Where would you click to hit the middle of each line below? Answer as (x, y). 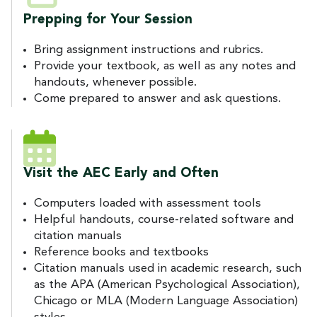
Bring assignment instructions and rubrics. (149, 50)
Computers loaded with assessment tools (148, 203)
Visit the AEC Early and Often (121, 173)
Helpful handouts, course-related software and (164, 219)
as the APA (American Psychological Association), (167, 284)
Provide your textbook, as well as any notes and (165, 66)
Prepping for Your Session (108, 20)
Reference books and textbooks (121, 252)
